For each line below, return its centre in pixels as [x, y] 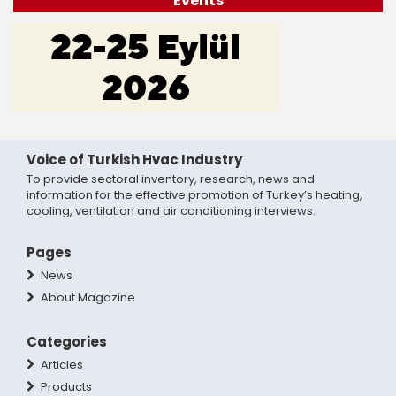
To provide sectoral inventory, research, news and [171, 179]
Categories [67, 341]
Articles [61, 364]
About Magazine [87, 297]
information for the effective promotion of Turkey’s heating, [194, 194]
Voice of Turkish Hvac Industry [134, 159]
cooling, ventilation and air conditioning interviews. [171, 210]
